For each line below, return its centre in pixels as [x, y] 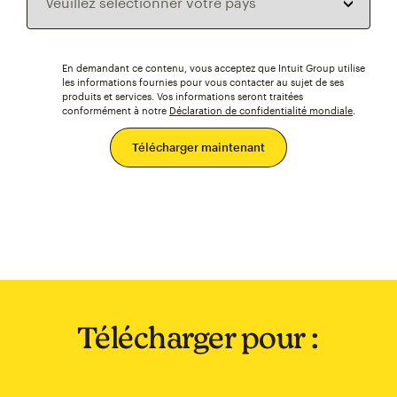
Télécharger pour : [198, 337]
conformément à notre [116, 110]
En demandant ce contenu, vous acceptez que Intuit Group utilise [214, 68]
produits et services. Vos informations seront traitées [183, 96]
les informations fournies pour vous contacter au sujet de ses [203, 82]
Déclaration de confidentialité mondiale [261, 110]
